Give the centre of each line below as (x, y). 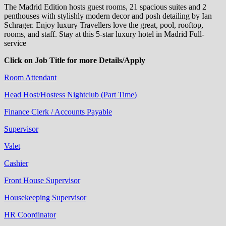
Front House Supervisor (42, 180)
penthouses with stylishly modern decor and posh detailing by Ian (108, 16)
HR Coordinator (30, 214)
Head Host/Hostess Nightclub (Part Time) (70, 94)
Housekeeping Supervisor (45, 197)
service (15, 43)
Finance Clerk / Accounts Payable (58, 111)
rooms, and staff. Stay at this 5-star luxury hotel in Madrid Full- (104, 34)
